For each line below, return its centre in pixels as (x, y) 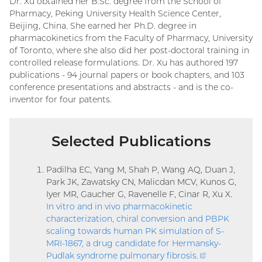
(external (223, 255)
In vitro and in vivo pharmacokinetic (119, 206)
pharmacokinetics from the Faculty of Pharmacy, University (131, 38)
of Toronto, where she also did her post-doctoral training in (129, 50)
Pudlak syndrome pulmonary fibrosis (121, 255)
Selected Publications (131, 141)
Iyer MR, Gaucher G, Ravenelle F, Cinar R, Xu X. (139, 194)
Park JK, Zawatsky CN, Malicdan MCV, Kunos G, (141, 182)
